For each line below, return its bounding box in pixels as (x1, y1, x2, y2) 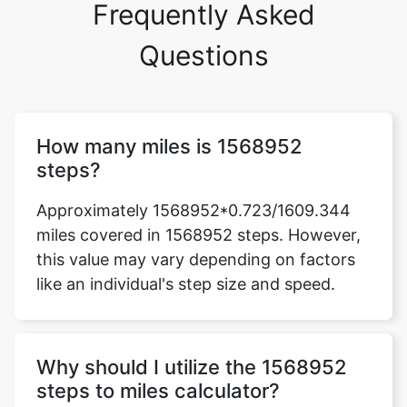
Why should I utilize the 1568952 (36, 355, 347, 379)
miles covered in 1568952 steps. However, (36, 225, 361, 244)
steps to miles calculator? (36, 379, 280, 402)
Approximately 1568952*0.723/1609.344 (36, 201, 351, 220)
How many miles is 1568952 (36, 134, 303, 158)
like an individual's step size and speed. (36, 274, 335, 293)
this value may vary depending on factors (36, 250, 355, 269)
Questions (138, 39, 269, 72)
